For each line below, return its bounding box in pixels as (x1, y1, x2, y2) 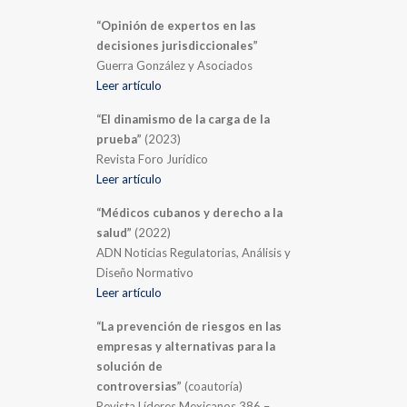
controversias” (96, 378, 183, 393)
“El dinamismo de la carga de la (96, 111, 271, 126)
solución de (96, 358, 164, 373)
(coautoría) (182, 378, 243, 393)
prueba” (96, 131, 143, 146)
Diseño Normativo (96, 264, 194, 280)
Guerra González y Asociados (96, 57, 253, 73)
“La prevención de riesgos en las (96, 318, 283, 333)
